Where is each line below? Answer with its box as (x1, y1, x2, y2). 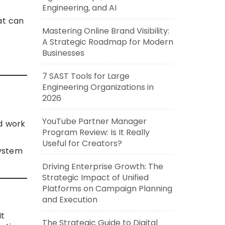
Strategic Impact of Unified (42, 172, 149, 183)
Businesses (42, 47, 84, 59)
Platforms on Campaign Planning (42, 183, 172, 194)
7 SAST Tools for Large (42, 70, 130, 82)
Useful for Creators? (42, 138, 122, 149)
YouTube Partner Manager (42, 116, 147, 127)
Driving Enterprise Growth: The (42, 161, 163, 172)
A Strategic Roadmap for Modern (42, 36, 173, 48)
